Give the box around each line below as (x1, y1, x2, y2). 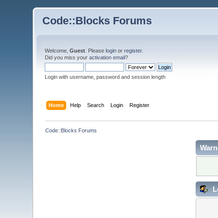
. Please (85, 48, 106, 54)
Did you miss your (45, 54, 90, 60)
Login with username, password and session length (45, 74, 166, 80)
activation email (89, 54, 126, 60)
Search (87, 102, 104, 108)
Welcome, (45, 48, 70, 54)
